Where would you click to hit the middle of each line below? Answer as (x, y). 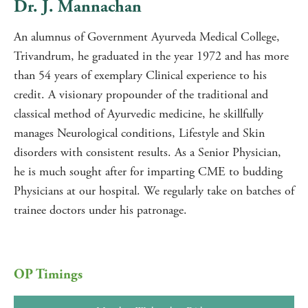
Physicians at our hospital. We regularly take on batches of (154, 191)
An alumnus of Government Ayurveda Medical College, (147, 37)
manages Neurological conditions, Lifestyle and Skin (139, 133)
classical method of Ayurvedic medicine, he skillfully (139, 114)
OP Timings (48, 274)
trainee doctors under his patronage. (100, 210)
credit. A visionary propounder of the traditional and (141, 95)
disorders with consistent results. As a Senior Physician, (147, 152)
